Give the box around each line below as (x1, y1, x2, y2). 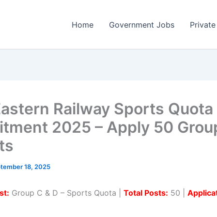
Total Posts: (124, 188, 168, 198)
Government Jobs (109, 19, 174, 30)
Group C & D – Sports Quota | (9, 188, 124, 198)
